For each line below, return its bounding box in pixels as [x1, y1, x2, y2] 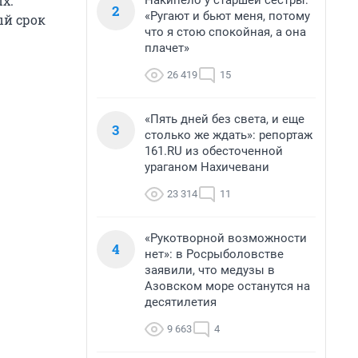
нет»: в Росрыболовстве [145, 247, 284, 261]
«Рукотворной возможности [145, 231, 307, 245]
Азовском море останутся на [145, 279, 310, 293]
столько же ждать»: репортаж [145, 128, 312, 142]
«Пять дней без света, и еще [145, 112, 304, 126]
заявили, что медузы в [145, 263, 275, 277]
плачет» [145, 41, 189, 55]
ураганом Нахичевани [145, 160, 269, 174]
